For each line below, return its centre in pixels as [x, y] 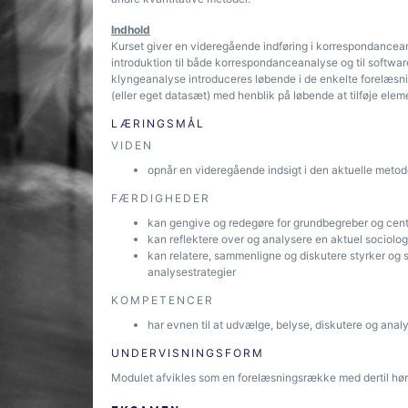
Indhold [131, 30]
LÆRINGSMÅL [158, 123]
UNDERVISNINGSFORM [188, 353]
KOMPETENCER [163, 300]
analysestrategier [192, 272]
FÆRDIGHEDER [161, 198]
